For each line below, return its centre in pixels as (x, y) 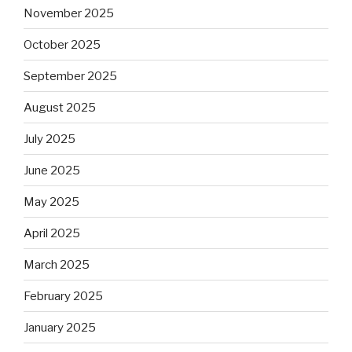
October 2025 (62, 44)
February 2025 (63, 296)
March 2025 (57, 264)
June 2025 (52, 170)
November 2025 (69, 13)
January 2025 (60, 327)
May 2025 (51, 202)
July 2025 (49, 139)
